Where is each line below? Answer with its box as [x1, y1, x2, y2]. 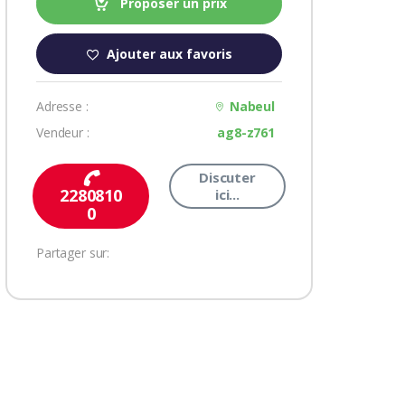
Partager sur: [36, 243, 110, 261]
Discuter [199, 167, 256, 186]
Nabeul [229, 97, 275, 115]
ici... [214, 184, 240, 203]
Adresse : [36, 97, 89, 115]
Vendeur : [36, 123, 89, 141]
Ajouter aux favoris [106, 45, 232, 63]
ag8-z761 [217, 123, 275, 141]
